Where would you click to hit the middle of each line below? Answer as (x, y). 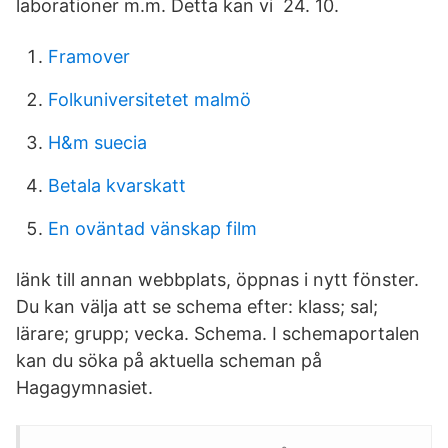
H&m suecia (97, 142)
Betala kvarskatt (117, 185)
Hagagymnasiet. (84, 387)
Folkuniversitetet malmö (149, 99)
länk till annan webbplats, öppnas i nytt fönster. (217, 279)
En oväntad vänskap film (152, 228)
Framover (89, 56)
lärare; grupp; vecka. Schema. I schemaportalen (218, 333)
